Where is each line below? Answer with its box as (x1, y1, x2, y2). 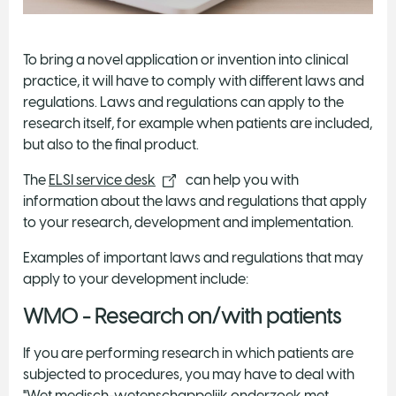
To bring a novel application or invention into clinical (23, 50, 348, 68)
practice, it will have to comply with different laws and (23, 72, 364, 89)
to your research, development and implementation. (23, 213, 354, 231)
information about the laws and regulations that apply (23, 192, 367, 209)
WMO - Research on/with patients (23, 303, 341, 329)
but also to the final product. (23, 135, 199, 153)
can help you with (183, 171, 299, 188)
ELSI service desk (49, 171, 156, 188)
